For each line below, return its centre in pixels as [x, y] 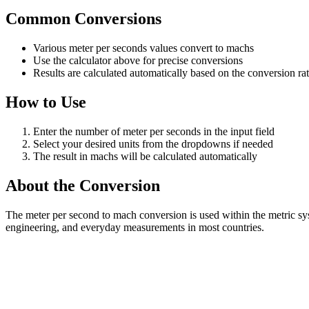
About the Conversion [83, 185]
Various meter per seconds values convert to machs [143, 48]
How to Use [46, 102]
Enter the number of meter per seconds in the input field [154, 132]
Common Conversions [83, 19]
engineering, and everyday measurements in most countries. [135, 227]
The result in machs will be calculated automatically [145, 157]
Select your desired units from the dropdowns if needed [153, 144]
